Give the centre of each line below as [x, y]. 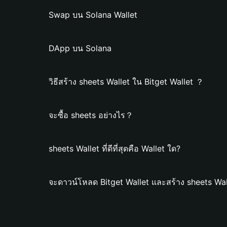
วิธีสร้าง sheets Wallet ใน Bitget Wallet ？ [126, 82]
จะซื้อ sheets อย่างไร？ [91, 115]
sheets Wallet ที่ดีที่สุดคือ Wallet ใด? [115, 148]
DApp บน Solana [80, 48]
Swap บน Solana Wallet [93, 15]
